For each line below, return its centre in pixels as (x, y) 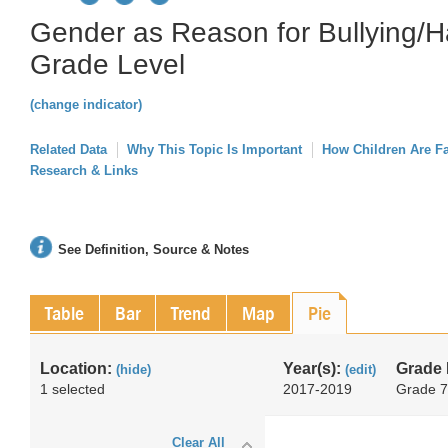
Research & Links (84, 170)
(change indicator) (86, 104)
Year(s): (314, 368)
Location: (78, 368)
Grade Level (107, 64)
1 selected (72, 389)
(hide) (133, 369)
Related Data (68, 149)
